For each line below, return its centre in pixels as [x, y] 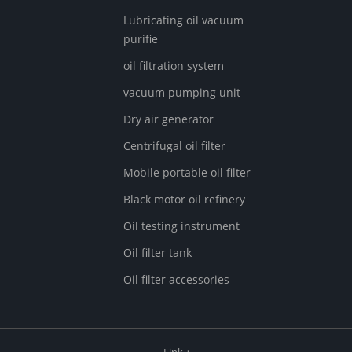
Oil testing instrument [181, 226]
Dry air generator [168, 119]
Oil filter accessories [176, 279]
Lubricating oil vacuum [183, 20]
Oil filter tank [157, 253]
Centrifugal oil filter [174, 146]
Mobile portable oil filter [187, 172]
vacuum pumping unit [181, 92]
